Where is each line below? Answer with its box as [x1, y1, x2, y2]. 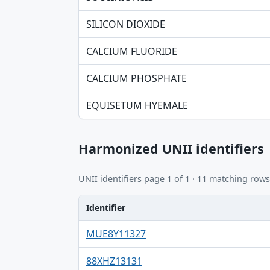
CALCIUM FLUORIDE [86, 45, 177, 58]
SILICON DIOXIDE [86, 17, 165, 31]
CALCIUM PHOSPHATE [86, 72, 187, 85]
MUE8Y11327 [86, 227, 146, 240]
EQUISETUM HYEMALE [86, 99, 188, 112]
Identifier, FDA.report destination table [78, 220, 253, 234]
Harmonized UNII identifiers [78, 140, 264, 157]
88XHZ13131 [86, 254, 142, 268]
